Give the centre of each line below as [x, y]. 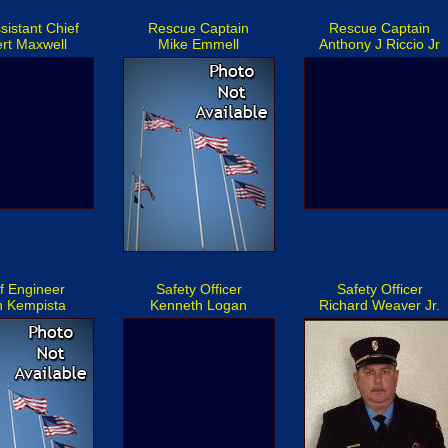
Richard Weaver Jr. [379, 305]
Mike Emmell [198, 44]
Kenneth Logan [198, 305]
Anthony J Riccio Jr [379, 44]
